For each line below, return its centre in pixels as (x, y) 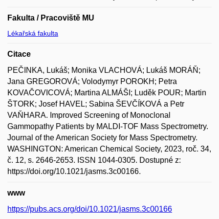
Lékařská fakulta (33, 33)
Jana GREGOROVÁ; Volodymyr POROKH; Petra (92, 81)
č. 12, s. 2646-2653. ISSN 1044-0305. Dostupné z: (94, 160)
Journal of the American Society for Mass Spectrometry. (102, 137)
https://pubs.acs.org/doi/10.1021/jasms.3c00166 (90, 209)
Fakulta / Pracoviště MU (51, 18)
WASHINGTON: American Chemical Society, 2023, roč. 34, (109, 149)
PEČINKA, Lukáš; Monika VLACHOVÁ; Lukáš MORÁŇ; (104, 70)
